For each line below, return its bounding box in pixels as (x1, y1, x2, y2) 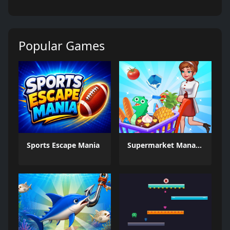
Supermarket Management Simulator (196, 140, 202, 150)
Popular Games (18, 37, 105, 54)
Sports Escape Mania (27, 140, 100, 150)
